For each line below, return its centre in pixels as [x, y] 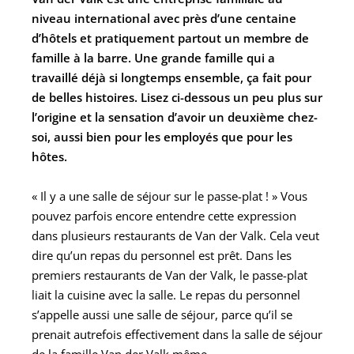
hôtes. [49, 156]
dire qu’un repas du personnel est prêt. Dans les [162, 255]
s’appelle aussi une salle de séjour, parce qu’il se [162, 314]
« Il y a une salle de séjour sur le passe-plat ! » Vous [169, 196]
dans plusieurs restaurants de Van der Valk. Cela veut [175, 235]
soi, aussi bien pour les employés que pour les [162, 136]
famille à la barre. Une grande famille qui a [153, 57]
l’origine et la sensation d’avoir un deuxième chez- [175, 117]
